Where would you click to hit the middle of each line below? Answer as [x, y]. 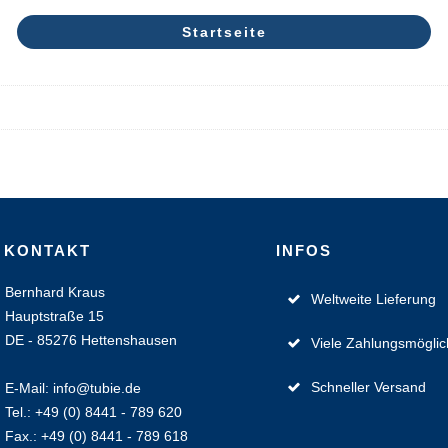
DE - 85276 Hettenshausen [90, 340]
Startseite [224, 32]
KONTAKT [47, 250]
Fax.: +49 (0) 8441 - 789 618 [96, 436]
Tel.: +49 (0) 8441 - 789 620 [93, 412]
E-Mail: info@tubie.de [72, 388]
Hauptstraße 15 [54, 316]
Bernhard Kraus [54, 292]
